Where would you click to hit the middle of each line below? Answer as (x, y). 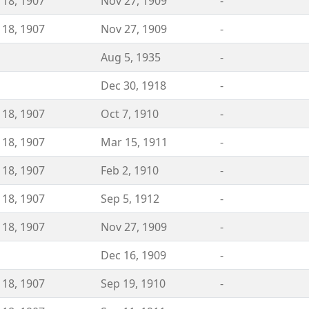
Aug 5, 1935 (131, 57)
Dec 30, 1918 (133, 86)
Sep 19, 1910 (133, 283)
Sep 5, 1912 (130, 199)
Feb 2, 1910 (130, 170)
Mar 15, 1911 (134, 142)
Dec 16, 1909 (133, 255)
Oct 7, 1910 (130, 114)
